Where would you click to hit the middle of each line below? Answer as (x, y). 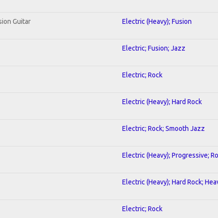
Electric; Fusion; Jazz (154, 48)
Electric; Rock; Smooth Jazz (163, 128)
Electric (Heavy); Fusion (157, 21)
